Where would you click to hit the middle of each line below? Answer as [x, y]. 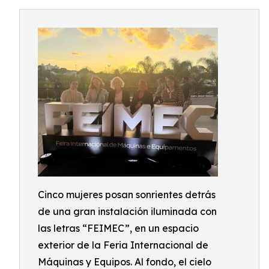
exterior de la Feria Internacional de [123, 245]
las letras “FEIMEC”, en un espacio [118, 228]
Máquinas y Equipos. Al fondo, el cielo [125, 262]
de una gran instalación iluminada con [127, 211]
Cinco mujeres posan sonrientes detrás [127, 195]
